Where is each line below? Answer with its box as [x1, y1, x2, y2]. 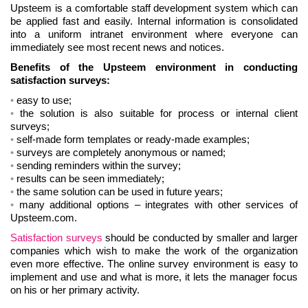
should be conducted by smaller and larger [102, 232, 298, 244]
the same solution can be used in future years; [16, 186, 223, 198]
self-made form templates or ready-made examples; [16, 133, 250, 146]
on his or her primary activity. [10, 284, 140, 296]
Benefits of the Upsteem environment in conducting [10, 61, 298, 74]
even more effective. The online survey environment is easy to [10, 258, 298, 270]
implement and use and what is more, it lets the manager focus [10, 271, 298, 283]
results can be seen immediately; [16, 173, 164, 185]
